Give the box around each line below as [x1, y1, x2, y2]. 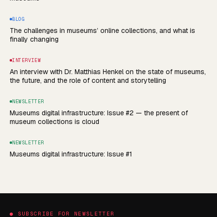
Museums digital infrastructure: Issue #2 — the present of [10, 108, 188, 117]
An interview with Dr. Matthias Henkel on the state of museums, [10, 67, 206, 76]
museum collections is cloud [10, 117, 99, 126]
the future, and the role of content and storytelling [10, 76, 166, 85]
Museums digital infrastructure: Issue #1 [10, 149, 132, 158]
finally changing [10, 34, 59, 44]
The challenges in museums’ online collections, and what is [10, 26, 195, 35]
